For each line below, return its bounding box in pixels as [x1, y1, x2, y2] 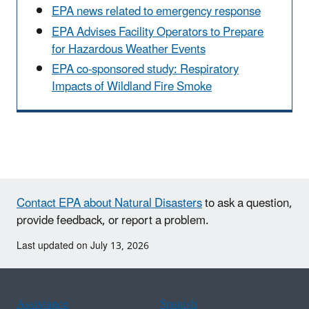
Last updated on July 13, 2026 [17, 235, 149, 256]
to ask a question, [202, 190, 292, 216]
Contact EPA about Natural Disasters [17, 190, 202, 216]
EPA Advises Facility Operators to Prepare [52, 19, 263, 45]
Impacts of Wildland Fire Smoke [52, 74, 212, 99]
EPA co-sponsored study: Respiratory [52, 57, 239, 82]
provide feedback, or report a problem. [17, 208, 209, 233]
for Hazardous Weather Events [52, 37, 206, 62]
